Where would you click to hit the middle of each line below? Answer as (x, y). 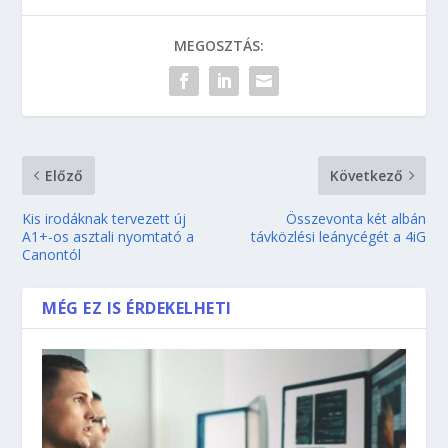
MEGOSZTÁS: (219, 46)
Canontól (52, 255)
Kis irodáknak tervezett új (104, 219)
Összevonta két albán (355, 219)
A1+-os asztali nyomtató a (108, 237)
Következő (366, 176)
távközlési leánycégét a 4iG (338, 237)
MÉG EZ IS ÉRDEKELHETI (137, 308)
